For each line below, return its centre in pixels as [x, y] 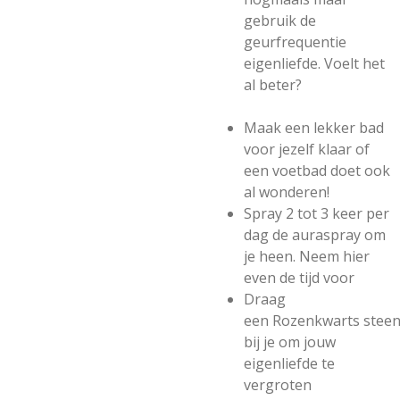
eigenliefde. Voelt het [314, 63]
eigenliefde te [289, 363]
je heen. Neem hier [307, 256]
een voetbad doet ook [317, 171]
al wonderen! [287, 192]
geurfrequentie [295, 42]
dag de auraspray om [315, 235]
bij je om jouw [290, 342]
